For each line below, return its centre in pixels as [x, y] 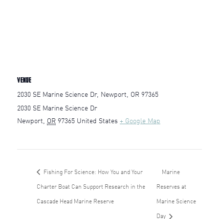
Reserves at [172, 187]
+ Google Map [140, 121]
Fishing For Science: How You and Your [92, 173]
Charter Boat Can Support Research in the [91, 187]
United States [97, 121]
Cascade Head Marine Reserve [75, 202]
